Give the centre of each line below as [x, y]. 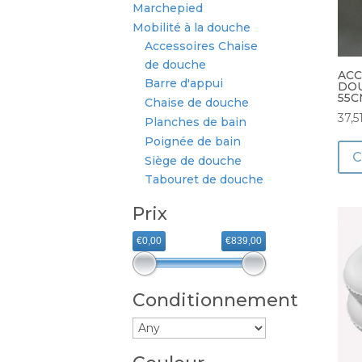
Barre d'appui [184, 84]
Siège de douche [194, 160]
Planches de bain [196, 122]
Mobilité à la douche [192, 27]
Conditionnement [216, 301]
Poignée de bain [193, 141]
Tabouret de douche [204, 180]
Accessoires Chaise [202, 46]
